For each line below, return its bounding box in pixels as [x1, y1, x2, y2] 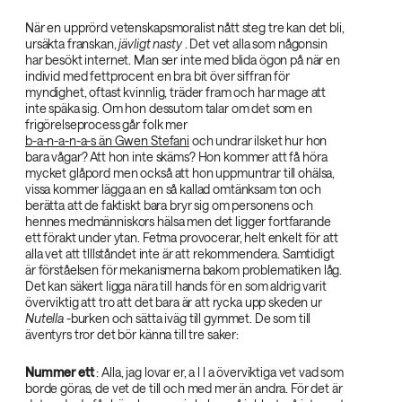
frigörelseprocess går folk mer [25, 117, 188, 132]
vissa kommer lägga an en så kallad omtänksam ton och [25, 181, 321, 197]
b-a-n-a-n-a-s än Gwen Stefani [25, 133, 189, 148]
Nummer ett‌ [25, 364, 94, 380]
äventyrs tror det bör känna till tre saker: [25, 327, 241, 342]
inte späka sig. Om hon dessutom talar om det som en [25, 100, 312, 116]
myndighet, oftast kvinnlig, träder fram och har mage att [25, 84, 327, 100]
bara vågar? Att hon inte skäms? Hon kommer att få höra [25, 149, 328, 164]
